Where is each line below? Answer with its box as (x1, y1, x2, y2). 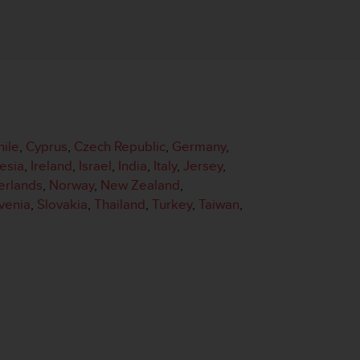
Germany (172, 137, 226, 156)
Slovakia (37, 194, 88, 214)
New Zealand (100, 175, 180, 194)
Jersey (183, 156, 223, 175)
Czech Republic (74, 137, 166, 156)
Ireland (31, 156, 72, 175)
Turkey (152, 194, 192, 214)
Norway (49, 175, 94, 194)
